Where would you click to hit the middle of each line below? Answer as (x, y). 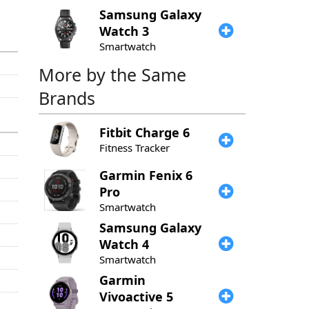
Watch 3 (124, 31)
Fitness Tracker (134, 148)
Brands (67, 98)
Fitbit (117, 132)
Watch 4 (124, 244)
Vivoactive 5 (136, 297)
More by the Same (112, 74)
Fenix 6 (171, 175)
